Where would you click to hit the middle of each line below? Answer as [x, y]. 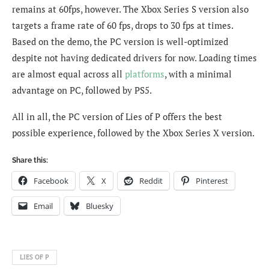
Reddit [151, 181]
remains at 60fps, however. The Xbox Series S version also [130, 9]
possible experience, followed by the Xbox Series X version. [133, 133]
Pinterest [212, 181]
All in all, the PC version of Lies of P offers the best [117, 117]
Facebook [51, 181]
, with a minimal [198, 74]
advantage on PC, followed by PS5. [82, 90]
